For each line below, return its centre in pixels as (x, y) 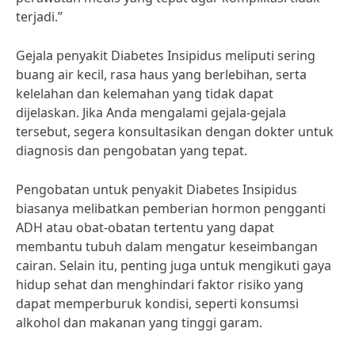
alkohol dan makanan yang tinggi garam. (139, 323)
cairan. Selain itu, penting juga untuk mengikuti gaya (174, 265)
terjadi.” (39, 17)
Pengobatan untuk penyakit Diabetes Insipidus (157, 189)
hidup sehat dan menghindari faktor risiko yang (160, 284)
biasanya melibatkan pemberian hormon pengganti (171, 208)
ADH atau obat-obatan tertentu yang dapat (145, 227)
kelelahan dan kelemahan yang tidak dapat (145, 94)
